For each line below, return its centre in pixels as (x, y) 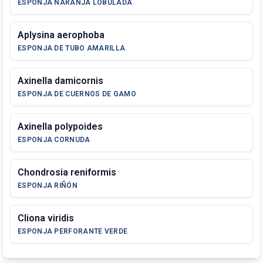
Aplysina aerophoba (61, 35)
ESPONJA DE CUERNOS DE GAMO (77, 94)
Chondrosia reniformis (67, 172)
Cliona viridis (46, 218)
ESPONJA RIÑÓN (48, 186)
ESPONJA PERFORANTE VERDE (73, 231)
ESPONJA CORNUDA (54, 140)
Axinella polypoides (60, 127)
